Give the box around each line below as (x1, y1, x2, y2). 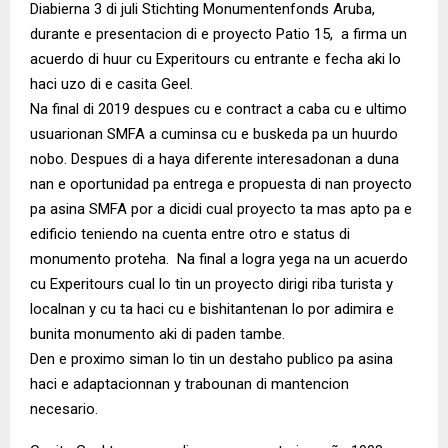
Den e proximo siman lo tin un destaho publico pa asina (30, 350, 393, 369)
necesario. (30, 400, 98, 419)
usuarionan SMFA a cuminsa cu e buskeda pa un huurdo (30, 125, 398, 144)
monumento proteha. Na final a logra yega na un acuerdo (30, 250, 408, 269)
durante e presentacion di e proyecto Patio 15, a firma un (30, 25, 407, 44)
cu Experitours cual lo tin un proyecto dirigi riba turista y (30, 275, 393, 294)
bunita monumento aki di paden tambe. (30, 325, 285, 344)
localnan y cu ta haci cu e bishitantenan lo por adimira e (30, 300, 394, 319)
